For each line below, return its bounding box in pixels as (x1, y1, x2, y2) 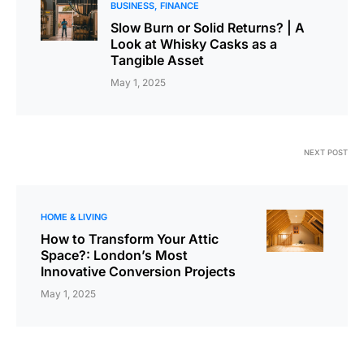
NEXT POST (304, 148, 348, 157)
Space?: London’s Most (41, 247, 188, 263)
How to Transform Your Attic (41, 231, 219, 247)
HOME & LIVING (41, 211, 107, 223)
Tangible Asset (110, 52, 204, 68)
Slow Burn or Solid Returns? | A (110, 19, 305, 36)
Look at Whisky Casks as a (110, 36, 277, 52)
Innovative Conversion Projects (41, 263, 239, 279)
